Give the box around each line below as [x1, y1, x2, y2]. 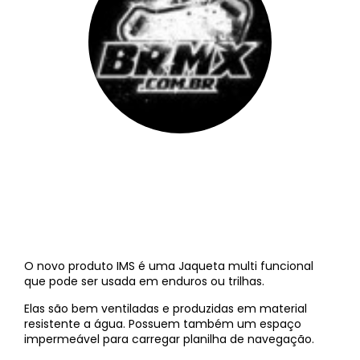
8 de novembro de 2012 [141, 157, 272, 174]
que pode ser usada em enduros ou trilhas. [24, 273, 264, 290]
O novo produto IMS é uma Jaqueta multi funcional [24, 258, 313, 275]
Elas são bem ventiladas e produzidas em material [24, 300, 307, 317]
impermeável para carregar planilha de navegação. [24, 330, 314, 347]
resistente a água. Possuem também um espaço [24, 315, 301, 332]
